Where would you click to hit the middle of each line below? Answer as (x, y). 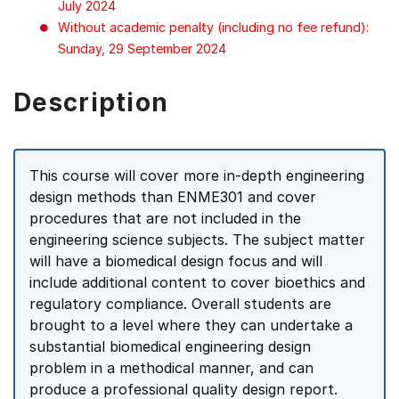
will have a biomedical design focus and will (176, 261)
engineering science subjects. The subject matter (197, 240)
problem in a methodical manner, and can (171, 368)
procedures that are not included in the (165, 218)
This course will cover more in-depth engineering (197, 175)
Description (91, 102)
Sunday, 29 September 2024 (142, 49)
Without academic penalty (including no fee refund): (213, 27)
